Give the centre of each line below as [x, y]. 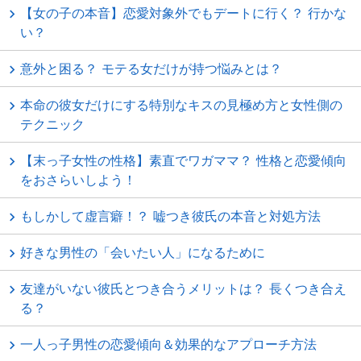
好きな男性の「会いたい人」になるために [143, 252]
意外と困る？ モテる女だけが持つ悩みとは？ [151, 68]
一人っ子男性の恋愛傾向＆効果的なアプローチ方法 [168, 344]
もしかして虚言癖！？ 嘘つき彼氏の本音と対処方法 [170, 216]
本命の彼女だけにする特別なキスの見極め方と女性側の [181, 105]
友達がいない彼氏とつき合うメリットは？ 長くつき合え [183, 288]
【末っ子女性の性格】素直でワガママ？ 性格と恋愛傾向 [183, 160]
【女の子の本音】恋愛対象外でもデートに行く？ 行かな [183, 13]
